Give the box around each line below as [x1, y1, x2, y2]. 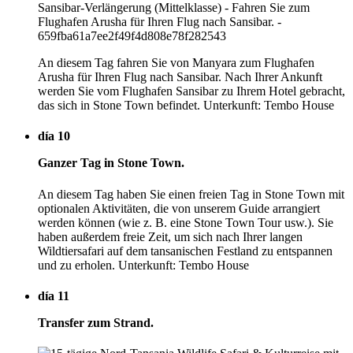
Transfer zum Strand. [38, 315, 154, 329]
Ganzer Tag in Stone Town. [38, 156, 184, 170]
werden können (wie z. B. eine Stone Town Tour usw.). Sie [38, 215, 333, 229]
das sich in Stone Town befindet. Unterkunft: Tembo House [38, 98, 334, 113]
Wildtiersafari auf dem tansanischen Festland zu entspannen [38, 243, 333, 258]
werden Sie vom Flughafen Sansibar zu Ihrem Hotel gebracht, [38, 84, 345, 98]
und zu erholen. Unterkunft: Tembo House [38, 258, 249, 272]
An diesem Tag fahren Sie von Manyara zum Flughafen [38, 56, 314, 70]
